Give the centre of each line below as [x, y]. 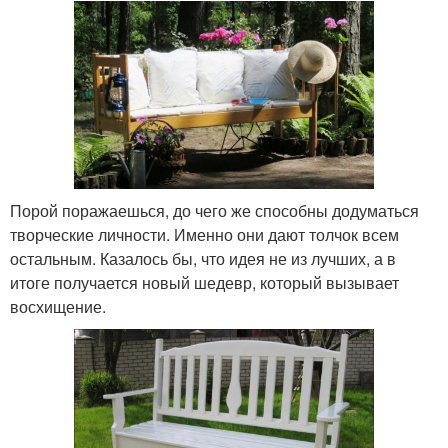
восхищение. [58, 307]
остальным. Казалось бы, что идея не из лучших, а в [203, 259]
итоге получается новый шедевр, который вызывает [204, 283]
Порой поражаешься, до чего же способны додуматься [214, 211]
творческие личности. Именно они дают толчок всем [204, 235]
